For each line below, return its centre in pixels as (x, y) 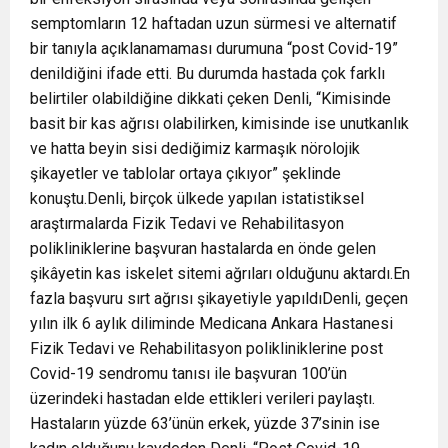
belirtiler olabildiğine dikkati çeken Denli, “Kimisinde (210, 98)
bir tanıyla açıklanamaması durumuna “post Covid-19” (214, 48)
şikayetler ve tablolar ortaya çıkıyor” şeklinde (185, 173)
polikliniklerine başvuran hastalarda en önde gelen (203, 248)
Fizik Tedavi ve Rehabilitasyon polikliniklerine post (206, 348)
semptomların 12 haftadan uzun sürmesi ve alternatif (213, 23)
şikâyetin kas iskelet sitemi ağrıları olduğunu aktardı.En (220, 273)
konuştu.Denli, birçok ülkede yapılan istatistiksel (197, 198)
